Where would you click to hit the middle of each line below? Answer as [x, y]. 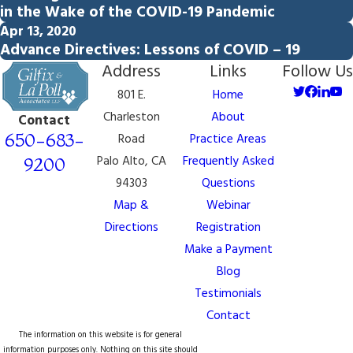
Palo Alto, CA [131, 162]
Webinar [228, 206]
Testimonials [229, 295]
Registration [228, 229]
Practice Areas [229, 140]
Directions [131, 229]
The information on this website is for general [100, 336]
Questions [228, 184]
